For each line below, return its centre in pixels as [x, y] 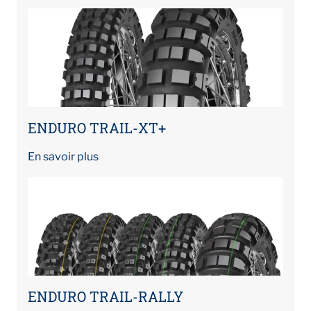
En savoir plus [63, 156]
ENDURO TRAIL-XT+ [97, 127]
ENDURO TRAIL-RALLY [106, 296]
